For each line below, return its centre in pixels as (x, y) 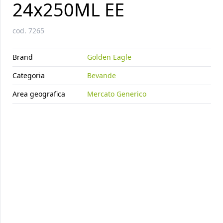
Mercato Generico (117, 94)
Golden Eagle (109, 57)
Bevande (102, 75)
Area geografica (39, 94)
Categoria (29, 75)
